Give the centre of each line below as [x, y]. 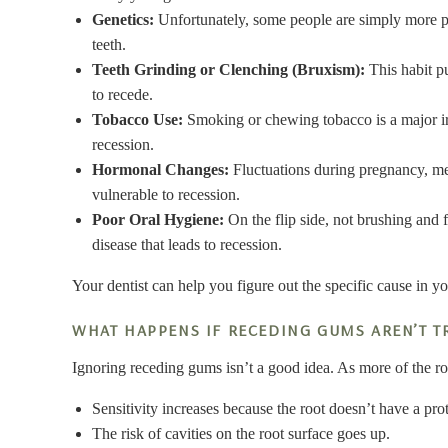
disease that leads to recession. [187, 244]
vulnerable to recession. [166, 194]
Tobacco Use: [137, 119]
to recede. [122, 94]
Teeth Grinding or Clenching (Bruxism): [228, 69]
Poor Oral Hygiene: [158, 219]
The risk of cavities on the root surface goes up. [241, 433]
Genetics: [123, 19]
